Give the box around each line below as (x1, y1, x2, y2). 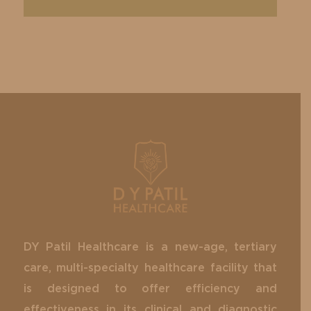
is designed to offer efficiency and (23, 283, 278, 294)
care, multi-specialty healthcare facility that (23, 262, 278, 274)
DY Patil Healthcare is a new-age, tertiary (23, 241, 278, 253)
